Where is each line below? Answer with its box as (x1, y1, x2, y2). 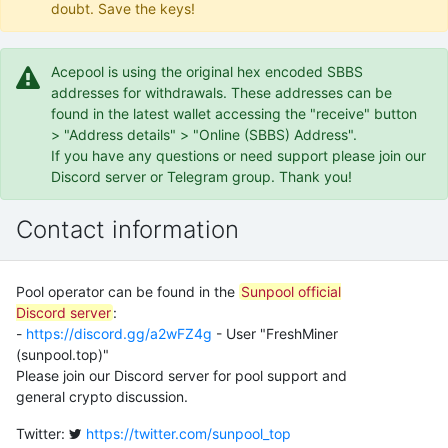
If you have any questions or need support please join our (51, 147, 426, 164)
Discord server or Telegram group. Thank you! (51, 168, 352, 185)
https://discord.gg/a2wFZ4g (26, 325, 212, 342)
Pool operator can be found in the (16, 283, 239, 300)
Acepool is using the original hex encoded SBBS (51, 63, 363, 80)
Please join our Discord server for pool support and (16, 367, 347, 384)
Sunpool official (241, 283, 341, 300)
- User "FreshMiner (212, 325, 338, 342)
